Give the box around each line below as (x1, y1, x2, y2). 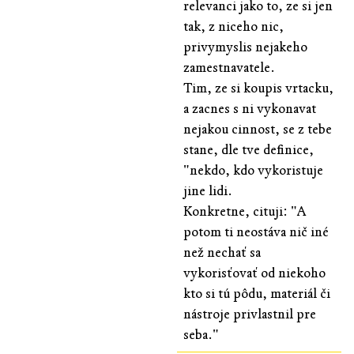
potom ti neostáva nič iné (183, 223, 329, 240)
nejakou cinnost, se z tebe (183, 120, 332, 137)
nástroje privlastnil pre (183, 305, 316, 322)
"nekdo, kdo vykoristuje (183, 161, 323, 179)
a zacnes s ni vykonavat (183, 100, 316, 117)
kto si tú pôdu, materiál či (183, 284, 330, 302)
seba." (183, 326, 219, 343)
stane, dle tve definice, (183, 141, 314, 158)
